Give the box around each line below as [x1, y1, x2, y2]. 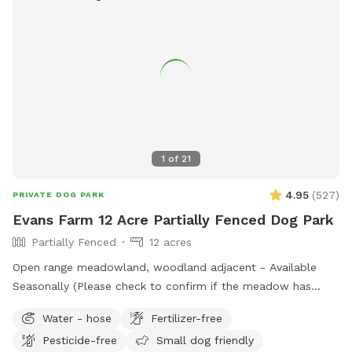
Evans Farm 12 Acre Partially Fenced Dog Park [13, 211, 334, 228]
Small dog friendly [156, 333, 254, 346]
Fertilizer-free [151, 311, 222, 324]
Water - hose [42, 311, 112, 324]
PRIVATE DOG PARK [13, 189, 104, 199]
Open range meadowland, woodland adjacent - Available [13, 260, 317, 273]
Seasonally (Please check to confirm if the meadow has [13, 279, 73, 292]
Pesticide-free [42, 333, 117, 346]
